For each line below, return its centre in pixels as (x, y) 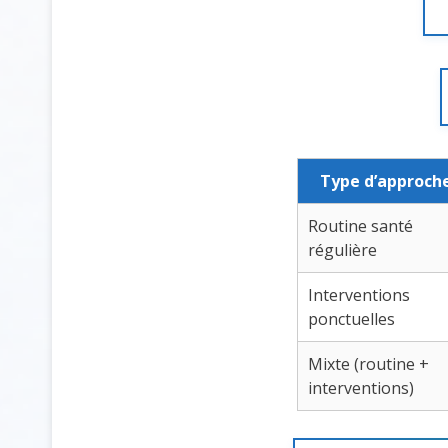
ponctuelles (351, 319)
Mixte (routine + (368, 364)
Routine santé (360, 226)
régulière (342, 250)
